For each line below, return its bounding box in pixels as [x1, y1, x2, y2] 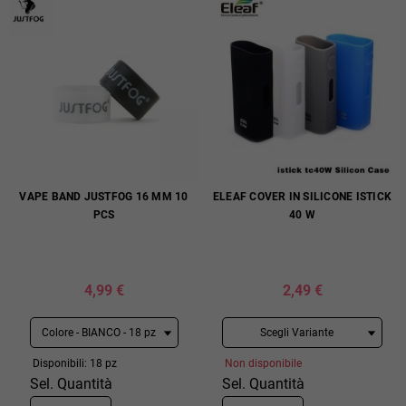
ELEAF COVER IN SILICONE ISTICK [212, 190, 392, 203]
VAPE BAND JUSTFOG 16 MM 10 [19, 190, 188, 203]
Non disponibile [225, 357, 303, 370]
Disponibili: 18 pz [32, 357, 117, 370]
